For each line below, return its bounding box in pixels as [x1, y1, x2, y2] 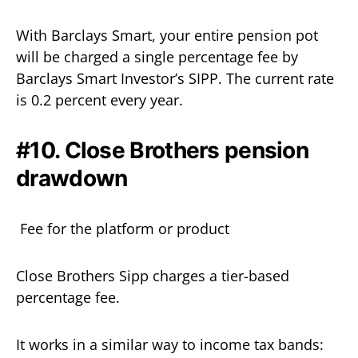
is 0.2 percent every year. [16, 90, 183, 109]
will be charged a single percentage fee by [16, 47, 298, 66]
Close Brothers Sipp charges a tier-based [16, 266, 289, 285]
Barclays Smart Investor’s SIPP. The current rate [16, 69, 334, 88]
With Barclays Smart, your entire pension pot [16, 26, 318, 45]
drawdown [16, 165, 128, 192]
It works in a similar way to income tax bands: [16, 335, 324, 354]
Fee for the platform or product [16, 219, 229, 238]
